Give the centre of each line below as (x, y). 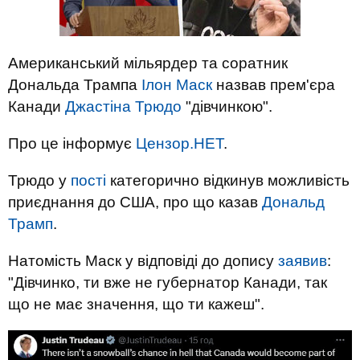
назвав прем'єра (274, 85)
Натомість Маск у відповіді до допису (143, 261)
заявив (303, 261)
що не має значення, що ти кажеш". (136, 304)
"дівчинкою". (227, 106)
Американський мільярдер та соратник (148, 63)
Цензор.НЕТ (180, 143)
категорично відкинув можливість (228, 180)
